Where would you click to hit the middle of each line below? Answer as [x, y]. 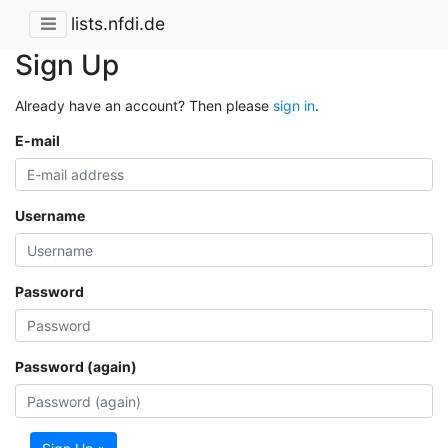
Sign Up [67, 64]
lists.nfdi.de [118, 24]
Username [50, 216]
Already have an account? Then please [144, 105]
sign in [294, 105]
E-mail [37, 140]
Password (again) [76, 367]
